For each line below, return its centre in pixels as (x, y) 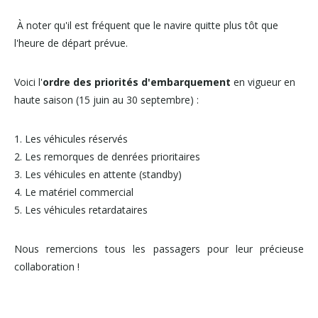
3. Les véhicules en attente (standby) (98, 174)
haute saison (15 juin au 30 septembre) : (106, 100)
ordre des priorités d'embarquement (137, 82)
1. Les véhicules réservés (71, 139)
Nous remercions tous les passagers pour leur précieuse (159, 249)
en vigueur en (263, 82)
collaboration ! (48, 267)
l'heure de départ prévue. (71, 43)
